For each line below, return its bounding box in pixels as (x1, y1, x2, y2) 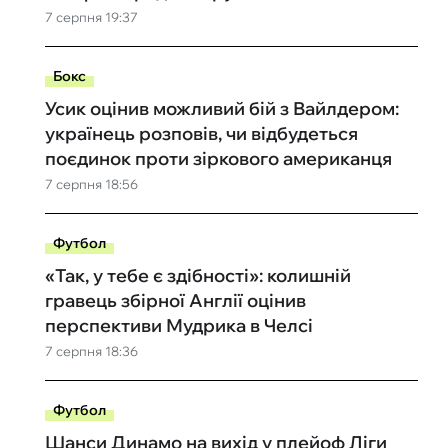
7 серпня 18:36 (44, 343, 138, 359)
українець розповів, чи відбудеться (44, 122, 358, 145)
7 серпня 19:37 (44, 9, 138, 25)
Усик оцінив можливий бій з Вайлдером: (44, 97, 399, 120)
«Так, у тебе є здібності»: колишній (44, 264, 351, 287)
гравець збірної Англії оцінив (44, 289, 306, 312)
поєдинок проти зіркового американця (44, 147, 392, 170)
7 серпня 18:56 (44, 176, 138, 192)
